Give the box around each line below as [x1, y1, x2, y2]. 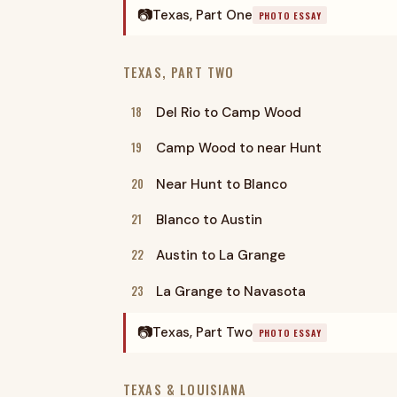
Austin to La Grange [155, 246, 285, 265]
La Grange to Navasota [155, 282, 306, 300]
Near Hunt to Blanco [155, 175, 287, 193]
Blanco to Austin [155, 210, 262, 229]
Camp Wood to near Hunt [155, 139, 322, 158]
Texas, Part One [152, 5, 253, 24]
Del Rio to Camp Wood [155, 103, 301, 121]
